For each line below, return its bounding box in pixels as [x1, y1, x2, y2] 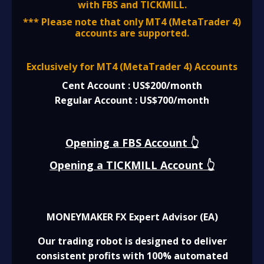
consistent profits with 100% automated [36, 249, 228, 262]
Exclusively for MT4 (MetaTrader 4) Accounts [27, 60, 237, 73]
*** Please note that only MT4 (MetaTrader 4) [23, 15, 241, 28]
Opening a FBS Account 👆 [65, 135, 199, 150]
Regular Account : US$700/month [55, 93, 209, 107]
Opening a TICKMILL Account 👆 [49, 157, 214, 172]
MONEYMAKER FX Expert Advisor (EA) [46, 210, 218, 223]
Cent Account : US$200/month [62, 78, 202, 92]
